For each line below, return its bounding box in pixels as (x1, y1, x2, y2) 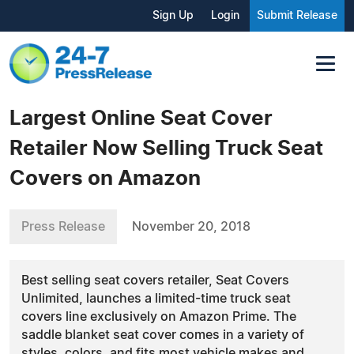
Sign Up (153, 10, 194, 21)
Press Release (21, 220, 105, 233)
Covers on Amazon (9, 168, 201, 189)
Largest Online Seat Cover (9, 107, 273, 129)
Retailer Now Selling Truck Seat (9, 137, 323, 159)
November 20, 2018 (132, 220, 250, 233)
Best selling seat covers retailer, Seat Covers (21, 273, 289, 287)
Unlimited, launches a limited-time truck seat (21, 292, 291, 305)
